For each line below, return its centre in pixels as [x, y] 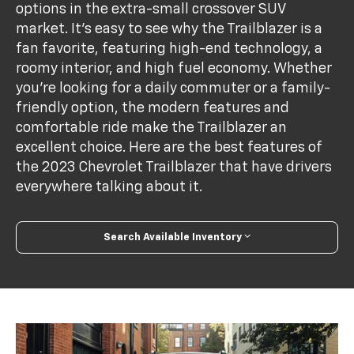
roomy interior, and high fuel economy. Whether [174, 68]
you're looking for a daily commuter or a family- [173, 88]
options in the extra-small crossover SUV [151, 9]
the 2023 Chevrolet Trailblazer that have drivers [174, 167]
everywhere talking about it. [109, 187]
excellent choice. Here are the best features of [169, 147]
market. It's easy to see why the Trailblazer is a [169, 29]
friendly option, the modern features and [153, 108]
